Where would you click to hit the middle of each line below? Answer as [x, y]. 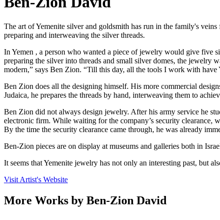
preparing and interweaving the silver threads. [74, 35]
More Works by [45, 200]
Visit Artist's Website [36, 179]
